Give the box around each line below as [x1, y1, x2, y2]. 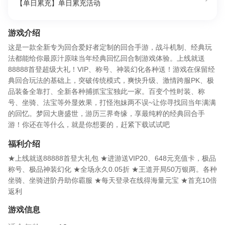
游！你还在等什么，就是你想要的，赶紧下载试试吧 [8, 121, 170, 129]
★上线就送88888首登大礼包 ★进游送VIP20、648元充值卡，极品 [8, 154, 216, 162]
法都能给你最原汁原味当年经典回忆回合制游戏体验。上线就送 [8, 54, 205, 62]
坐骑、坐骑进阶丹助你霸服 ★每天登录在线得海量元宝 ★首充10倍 [8, 176, 217, 184]
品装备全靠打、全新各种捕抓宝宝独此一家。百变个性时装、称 [8, 87, 205, 95]
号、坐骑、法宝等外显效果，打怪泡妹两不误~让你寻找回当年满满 [8, 98, 216, 106]
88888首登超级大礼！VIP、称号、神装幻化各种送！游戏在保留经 [8, 65, 215, 73]
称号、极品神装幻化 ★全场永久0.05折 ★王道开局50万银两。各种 [8, 165, 217, 173]
